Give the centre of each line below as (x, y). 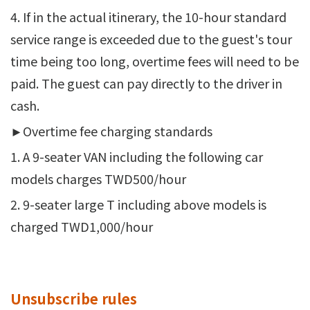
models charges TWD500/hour (98, 178)
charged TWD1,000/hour (82, 226)
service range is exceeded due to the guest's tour (151, 38)
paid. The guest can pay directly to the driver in (146, 83)
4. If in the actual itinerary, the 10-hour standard (148, 16)
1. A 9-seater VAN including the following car (137, 156)
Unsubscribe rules (74, 298)
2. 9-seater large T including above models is (138, 204)
